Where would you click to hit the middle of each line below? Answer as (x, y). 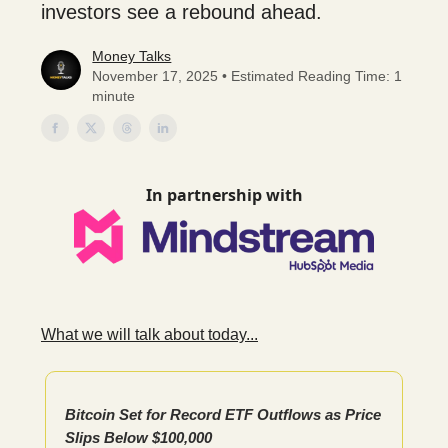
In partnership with (224, 195)
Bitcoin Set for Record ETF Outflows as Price (223, 415)
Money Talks (132, 56)
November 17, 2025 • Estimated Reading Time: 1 (247, 76)
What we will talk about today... (149, 335)
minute (114, 96)
